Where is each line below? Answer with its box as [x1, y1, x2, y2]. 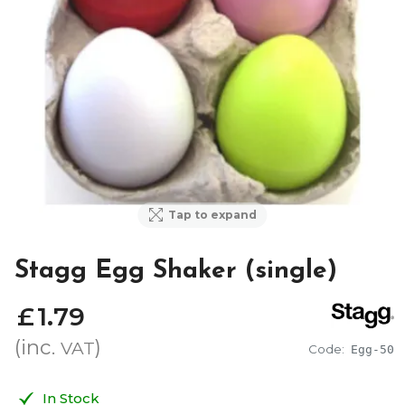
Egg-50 [351, 342, 394, 356]
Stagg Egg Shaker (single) [14, 258, 337, 284]
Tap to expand [167, 207, 257, 221]
